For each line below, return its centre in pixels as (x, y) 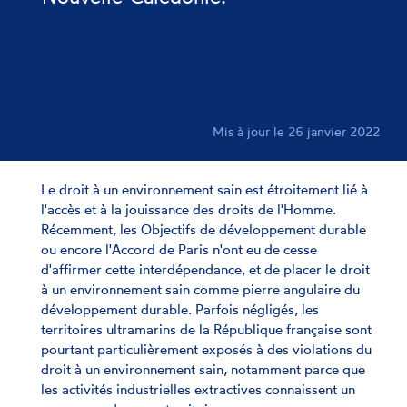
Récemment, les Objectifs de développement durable (203, 229)
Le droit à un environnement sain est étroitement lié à (204, 189)
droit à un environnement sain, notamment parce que (203, 369)
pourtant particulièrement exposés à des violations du (206, 349)
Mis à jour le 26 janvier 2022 (296, 131)
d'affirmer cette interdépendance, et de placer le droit (205, 269)
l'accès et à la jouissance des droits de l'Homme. (189, 209)
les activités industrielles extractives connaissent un (198, 389)
